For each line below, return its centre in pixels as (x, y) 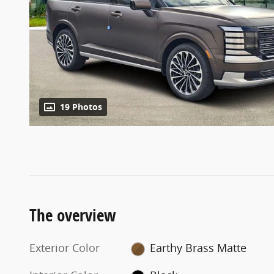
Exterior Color (65, 248)
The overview (73, 215)
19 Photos (81, 107)
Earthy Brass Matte (198, 248)
